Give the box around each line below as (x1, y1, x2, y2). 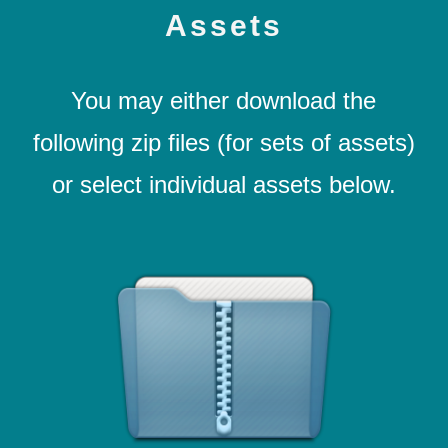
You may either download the (71, 87, 377, 114)
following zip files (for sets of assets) (32, 129, 415, 156)
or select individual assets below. (51, 171, 396, 198)
